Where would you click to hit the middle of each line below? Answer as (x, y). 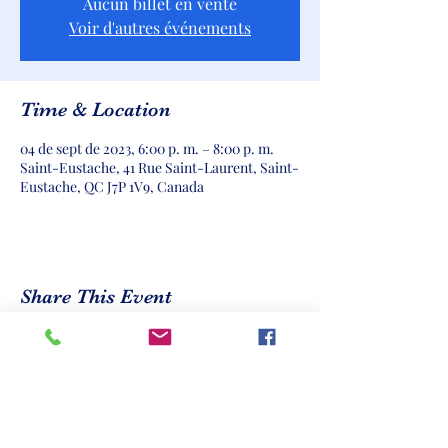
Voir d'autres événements (160, 27)
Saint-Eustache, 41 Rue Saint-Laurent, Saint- (159, 167)
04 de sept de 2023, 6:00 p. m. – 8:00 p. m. (147, 148)
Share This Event (96, 296)
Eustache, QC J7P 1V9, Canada (112, 186)
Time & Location (95, 109)
